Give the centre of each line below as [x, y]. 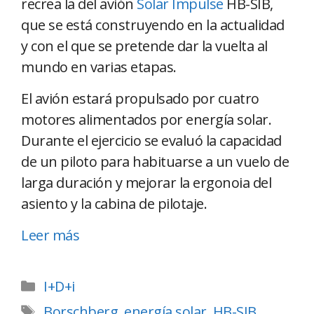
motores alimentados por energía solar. [146, 119]
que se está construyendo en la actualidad [153, 25]
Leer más [50, 235]
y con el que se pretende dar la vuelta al [144, 46]
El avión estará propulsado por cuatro [140, 98]
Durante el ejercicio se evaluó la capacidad [151, 140]
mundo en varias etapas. [99, 67]
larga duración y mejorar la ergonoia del [146, 182]
